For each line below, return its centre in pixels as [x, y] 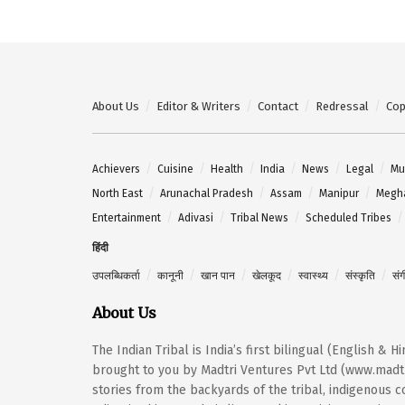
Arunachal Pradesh [207, 193]
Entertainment [127, 217]
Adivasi [196, 217]
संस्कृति [360, 275]
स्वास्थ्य [313, 275]
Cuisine [175, 169]
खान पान [218, 275]
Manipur [339, 193]
